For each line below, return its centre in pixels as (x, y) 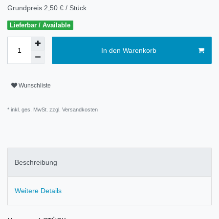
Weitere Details (38, 191)
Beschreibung (36, 162)
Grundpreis (26, 8)
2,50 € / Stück (65, 8)
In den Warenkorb (129, 50)
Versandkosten (79, 110)
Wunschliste (35, 85)
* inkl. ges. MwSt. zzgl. (34, 110)
